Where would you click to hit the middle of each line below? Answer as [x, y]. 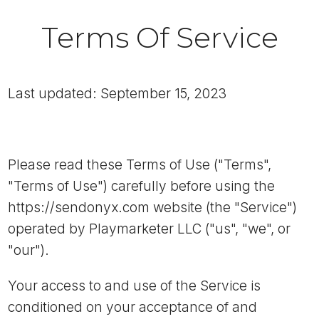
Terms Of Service [159, 37]
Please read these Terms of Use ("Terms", [140, 165]
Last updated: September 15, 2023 [117, 94]
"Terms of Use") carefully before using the [141, 186]
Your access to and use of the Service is [134, 286]
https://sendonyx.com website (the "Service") [152, 208]
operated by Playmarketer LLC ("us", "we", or [149, 229]
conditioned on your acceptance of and [132, 307]
